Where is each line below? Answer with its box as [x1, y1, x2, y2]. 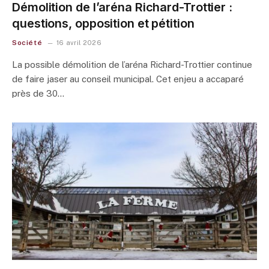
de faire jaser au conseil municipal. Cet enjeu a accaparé [12, 73, 244, 84]
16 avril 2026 [56, 38, 101, 46]
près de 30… [12, 88, 64, 98]
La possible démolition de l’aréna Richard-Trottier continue [12, 59, 252, 70]
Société [12, 38, 43, 47]
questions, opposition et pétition [12, 16, 195, 31]
